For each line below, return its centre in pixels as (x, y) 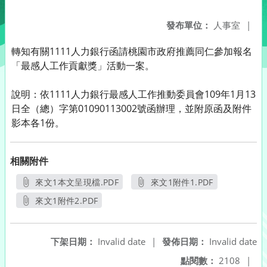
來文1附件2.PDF (67, 201)
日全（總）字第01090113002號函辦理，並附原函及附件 (131, 108)
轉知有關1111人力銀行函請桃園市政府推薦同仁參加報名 (132, 51)
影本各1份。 (38, 123)
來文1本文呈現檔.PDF (77, 182)
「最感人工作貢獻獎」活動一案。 (83, 66)
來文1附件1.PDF (182, 182)
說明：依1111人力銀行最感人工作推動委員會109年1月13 (133, 94)
